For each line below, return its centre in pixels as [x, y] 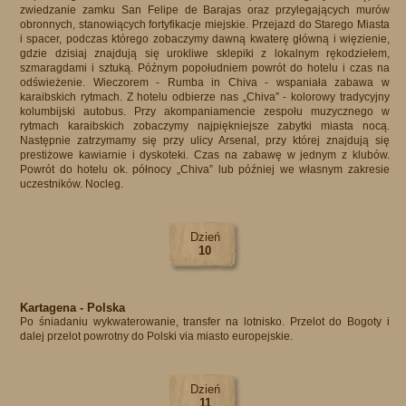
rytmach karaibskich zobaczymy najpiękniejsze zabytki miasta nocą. [205, 126]
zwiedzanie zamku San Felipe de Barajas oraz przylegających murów [205, 10]
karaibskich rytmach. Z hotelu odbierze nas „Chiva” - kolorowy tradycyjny [205, 97]
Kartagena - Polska [72, 308]
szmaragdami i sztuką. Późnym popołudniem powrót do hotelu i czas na [205, 68]
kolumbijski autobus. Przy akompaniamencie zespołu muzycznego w [205, 111]
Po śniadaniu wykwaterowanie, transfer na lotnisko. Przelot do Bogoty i [205, 322]
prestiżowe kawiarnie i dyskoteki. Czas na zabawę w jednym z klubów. [205, 155]
